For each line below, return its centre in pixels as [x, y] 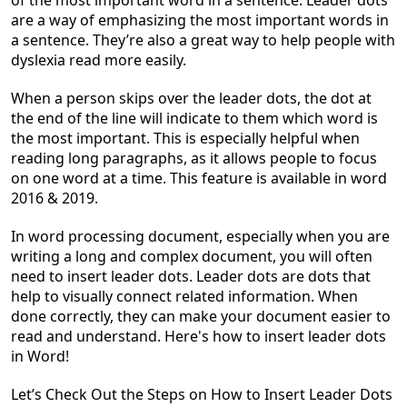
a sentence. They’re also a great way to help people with [203, 40]
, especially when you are [304, 236]
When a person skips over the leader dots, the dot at [191, 98]
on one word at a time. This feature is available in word [199, 178]
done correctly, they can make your [134, 316]
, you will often [323, 256]
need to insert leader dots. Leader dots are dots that [191, 276]
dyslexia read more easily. [100, 60]
